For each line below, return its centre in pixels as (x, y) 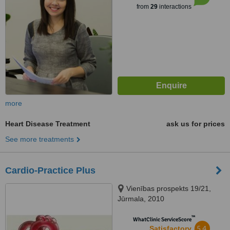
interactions (174, 7)
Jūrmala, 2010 (141, 199)
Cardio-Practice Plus (50, 170)
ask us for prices (196, 124)
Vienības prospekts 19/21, (169, 188)
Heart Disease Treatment (48, 124)
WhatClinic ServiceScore (162, 219)
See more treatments (40, 139)
